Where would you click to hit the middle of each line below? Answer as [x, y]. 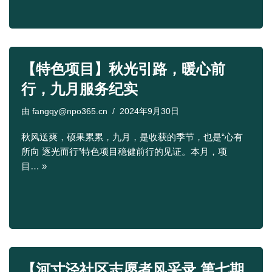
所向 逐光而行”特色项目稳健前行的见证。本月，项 [124, 151]
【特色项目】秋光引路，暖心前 [123, 69]
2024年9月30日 [149, 111]
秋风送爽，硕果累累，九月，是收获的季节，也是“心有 [132, 137]
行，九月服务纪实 [80, 89]
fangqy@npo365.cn [70, 111]
